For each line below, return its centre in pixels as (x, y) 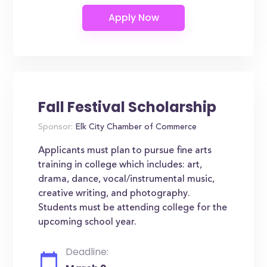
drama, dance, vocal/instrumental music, (127, 179)
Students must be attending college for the (133, 208)
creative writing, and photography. (114, 194)
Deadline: (87, 252)
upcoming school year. (88, 222)
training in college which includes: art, (120, 165)
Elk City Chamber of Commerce (135, 128)
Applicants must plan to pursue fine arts (125, 151)
